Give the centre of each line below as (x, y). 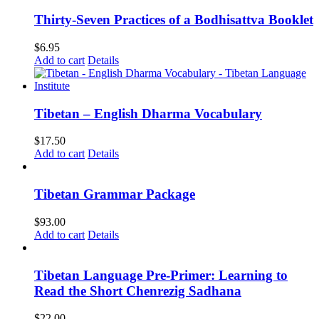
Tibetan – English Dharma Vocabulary (148, 113)
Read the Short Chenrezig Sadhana (138, 291)
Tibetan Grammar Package (115, 194)
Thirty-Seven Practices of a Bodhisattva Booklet (174, 20)
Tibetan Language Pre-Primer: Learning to (161, 275)
